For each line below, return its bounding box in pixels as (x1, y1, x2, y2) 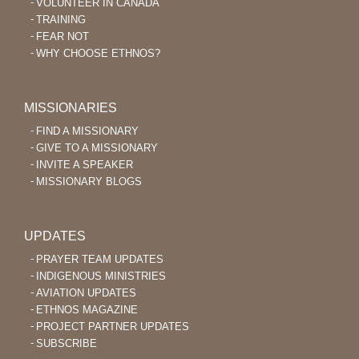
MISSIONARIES (24, 101, 117, 115)
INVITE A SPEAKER (36, 159, 133, 171)
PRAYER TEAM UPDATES (36, 253, 163, 266)
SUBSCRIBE (36, 337, 97, 350)
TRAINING (36, 14, 86, 26)
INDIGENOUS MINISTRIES (36, 270, 166, 283)
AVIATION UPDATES (36, 287, 136, 300)
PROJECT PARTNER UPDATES (36, 321, 189, 333)
